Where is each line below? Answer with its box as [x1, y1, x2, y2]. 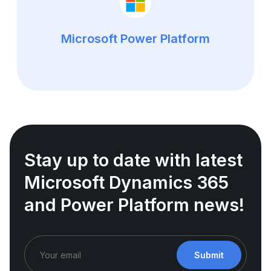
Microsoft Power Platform [61, 31, 210, 46]
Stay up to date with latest [24, 149, 243, 171]
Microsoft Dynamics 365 [24, 172, 229, 194]
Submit [194, 250, 224, 261]
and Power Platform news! [24, 194, 244, 216]
